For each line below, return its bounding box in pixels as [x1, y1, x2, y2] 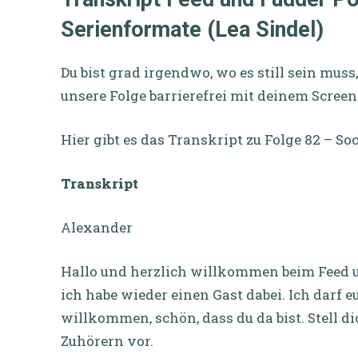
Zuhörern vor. [61, 331, 153, 350]
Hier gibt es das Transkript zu [61, 129, 261, 149]
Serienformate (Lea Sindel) [61, 16, 324, 42]
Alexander [61, 217, 133, 237]
